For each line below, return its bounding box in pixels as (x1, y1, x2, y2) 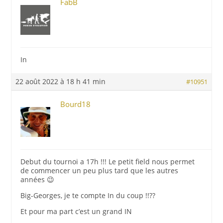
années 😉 (20, 175, 55, 184)
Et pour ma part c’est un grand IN (20, 207, 132, 216)
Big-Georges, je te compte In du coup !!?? (20, 191, 156, 200)
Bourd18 (60, 99, 91, 109)
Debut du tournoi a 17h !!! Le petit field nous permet (20, 157, 195, 166)
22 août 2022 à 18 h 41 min (15, 77, 106, 86)
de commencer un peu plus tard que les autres (20, 166, 179, 175)
